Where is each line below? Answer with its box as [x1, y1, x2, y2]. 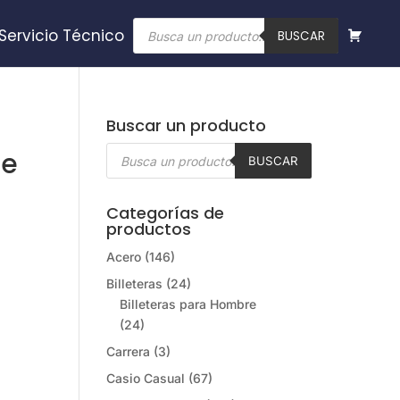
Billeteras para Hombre [120, 296, 257, 312]
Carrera [106, 344, 151, 359]
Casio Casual [106, 371, 186, 386]
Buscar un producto [106, 114, 267, 137]
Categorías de [106, 202, 225, 224]
